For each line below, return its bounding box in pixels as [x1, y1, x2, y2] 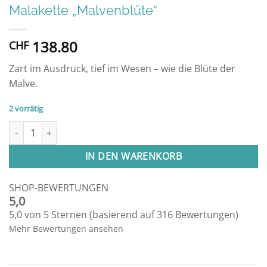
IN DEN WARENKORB [85, 150, 182, 163]
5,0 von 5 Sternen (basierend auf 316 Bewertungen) [9, 207, 238, 221]
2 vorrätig [9, 103, 43, 114]
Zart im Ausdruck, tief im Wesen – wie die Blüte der [9, 62, 235, 76]
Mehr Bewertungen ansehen [9, 222, 123, 234]
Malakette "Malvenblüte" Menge [8, 122, 137, 133]
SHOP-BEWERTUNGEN [9, 181, 108, 194]
